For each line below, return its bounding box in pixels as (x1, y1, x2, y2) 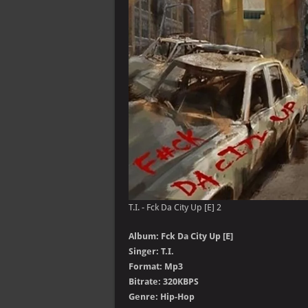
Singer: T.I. (129, 246, 174, 256)
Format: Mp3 (129, 261, 183, 272)
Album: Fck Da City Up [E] (129, 231, 233, 241)
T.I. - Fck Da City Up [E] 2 (129, 202, 221, 212)
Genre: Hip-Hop (129, 291, 195, 302)
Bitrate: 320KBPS (129, 276, 199, 287)
